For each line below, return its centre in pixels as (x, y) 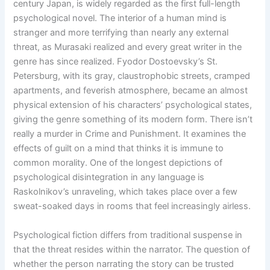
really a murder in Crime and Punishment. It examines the (130, 133)
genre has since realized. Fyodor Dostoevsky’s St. (116, 61)
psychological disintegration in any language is (109, 177)
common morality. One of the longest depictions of (118, 162)
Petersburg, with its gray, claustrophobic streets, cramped (132, 76)
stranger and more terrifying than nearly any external (121, 32)
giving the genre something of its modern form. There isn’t (133, 119)
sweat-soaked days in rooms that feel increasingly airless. (132, 206)
